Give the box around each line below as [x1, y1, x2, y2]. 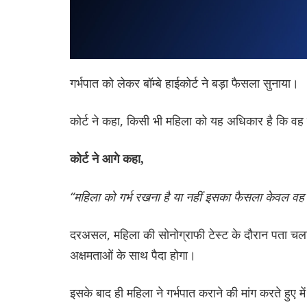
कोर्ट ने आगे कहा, [70, 152, 144, 167]
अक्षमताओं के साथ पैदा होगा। [70, 247, 196, 264]
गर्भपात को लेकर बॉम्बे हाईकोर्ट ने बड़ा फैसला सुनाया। [70, 75, 299, 92]
